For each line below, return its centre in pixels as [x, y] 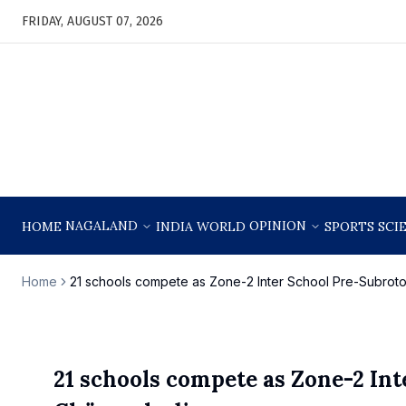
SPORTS [349, 227]
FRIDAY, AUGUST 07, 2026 [92, 21]
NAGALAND [101, 226]
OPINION [278, 226]
